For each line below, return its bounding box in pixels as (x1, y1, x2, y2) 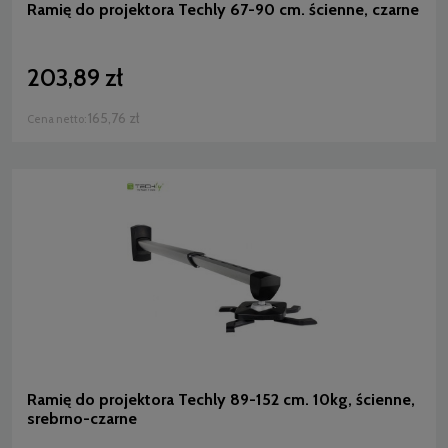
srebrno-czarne (27, 409, 137, 429)
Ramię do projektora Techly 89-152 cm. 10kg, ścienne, (27, 390, 415, 410)
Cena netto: (27, 111, 88, 126)
